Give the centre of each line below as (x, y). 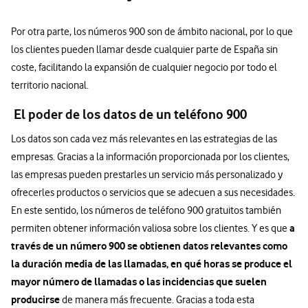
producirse (35, 299)
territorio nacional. (50, 85)
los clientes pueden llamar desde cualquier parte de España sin (144, 49)
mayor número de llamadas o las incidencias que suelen (139, 281)
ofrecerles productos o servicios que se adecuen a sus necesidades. (153, 192)
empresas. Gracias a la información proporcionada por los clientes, (150, 156)
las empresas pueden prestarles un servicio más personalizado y (147, 174)
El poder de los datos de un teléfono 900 (129, 114)
